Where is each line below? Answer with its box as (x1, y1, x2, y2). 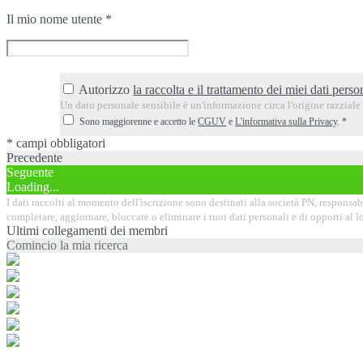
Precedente (6, 150, 62, 164)
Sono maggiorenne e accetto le (79, 115, 199, 127)
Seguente (6, 164, 53, 179)
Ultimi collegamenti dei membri (6, 223, 168, 237)
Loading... (6, 179, 59, 194)
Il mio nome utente (6, 11, 105, 26)
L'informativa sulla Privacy (235, 115, 338, 127)
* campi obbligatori (6, 135, 105, 150)
